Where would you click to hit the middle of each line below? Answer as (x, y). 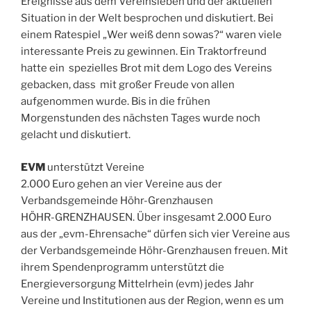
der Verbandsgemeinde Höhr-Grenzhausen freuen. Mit (154, 250)
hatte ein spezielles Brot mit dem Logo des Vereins (146, 68)
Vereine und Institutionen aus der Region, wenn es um (152, 300)
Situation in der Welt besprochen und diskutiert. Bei (147, 18)
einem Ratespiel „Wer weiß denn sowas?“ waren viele (151, 35)
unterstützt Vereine (95, 167)
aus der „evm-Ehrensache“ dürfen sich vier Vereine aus (155, 234)
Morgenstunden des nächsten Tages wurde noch (141, 118)
